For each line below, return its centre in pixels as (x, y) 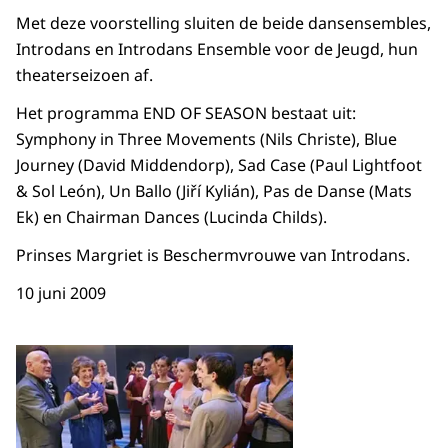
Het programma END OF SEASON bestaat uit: (186, 113)
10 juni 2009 (61, 293)
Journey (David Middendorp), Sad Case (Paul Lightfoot (219, 165)
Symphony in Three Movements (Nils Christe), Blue (206, 139)
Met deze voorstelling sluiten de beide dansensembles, (223, 23)
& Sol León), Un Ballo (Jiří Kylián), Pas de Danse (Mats (214, 191)
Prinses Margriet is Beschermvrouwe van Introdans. (213, 255)
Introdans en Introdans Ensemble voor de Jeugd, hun (217, 49)
